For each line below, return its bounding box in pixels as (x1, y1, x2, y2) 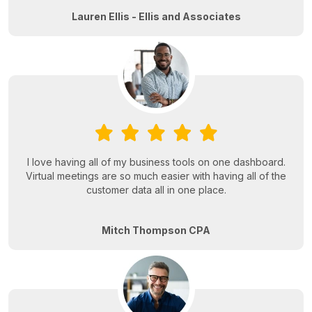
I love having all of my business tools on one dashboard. (26, 156, 286, 169)
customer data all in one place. (86, 184, 226, 196)
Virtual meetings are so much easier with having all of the (26, 170, 286, 182)
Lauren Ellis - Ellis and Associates (71, 10, 241, 23)
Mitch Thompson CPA (102, 224, 210, 237)
